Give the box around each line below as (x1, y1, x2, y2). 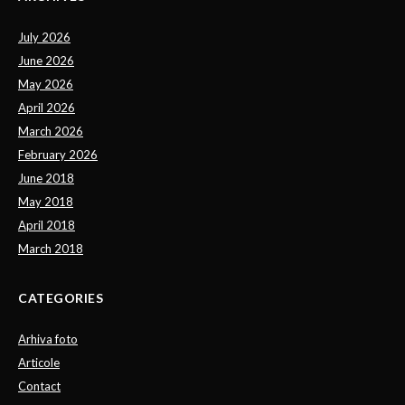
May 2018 (18, 193, 73, 209)
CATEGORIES (18, 289, 103, 306)
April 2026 (18, 99, 75, 115)
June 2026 (18, 52, 74, 68)
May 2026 (18, 76, 73, 91)
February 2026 (18, 146, 98, 162)
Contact (18, 378, 61, 393)
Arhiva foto (18, 331, 78, 346)
